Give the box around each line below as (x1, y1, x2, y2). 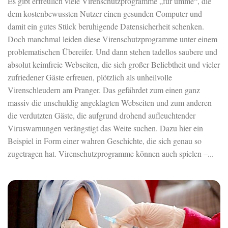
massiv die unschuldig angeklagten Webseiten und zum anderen (8, 97, 212, 108)
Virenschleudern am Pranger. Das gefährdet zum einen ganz (8, 84, 200, 96)
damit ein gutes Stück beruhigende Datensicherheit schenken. (8, 21, 204, 32)
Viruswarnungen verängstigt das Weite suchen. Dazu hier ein (8, 123, 203, 134)
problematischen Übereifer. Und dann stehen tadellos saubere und (8, 46, 217, 58)
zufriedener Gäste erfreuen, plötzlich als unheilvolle (8, 72, 172, 83)
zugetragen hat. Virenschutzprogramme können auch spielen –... (8, 148, 214, 159)
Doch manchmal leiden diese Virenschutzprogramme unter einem (8, 34, 217, 45)
